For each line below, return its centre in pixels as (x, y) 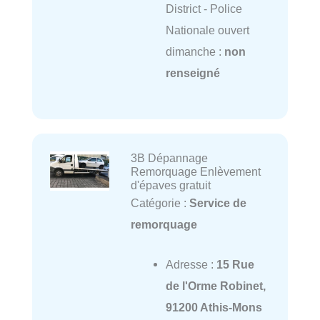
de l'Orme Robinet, (215, 285)
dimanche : (195, 51)
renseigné (192, 72)
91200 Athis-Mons (214, 307)
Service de (217, 202)
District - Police (204, 8)
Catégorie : (160, 202)
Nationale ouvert (207, 30)
